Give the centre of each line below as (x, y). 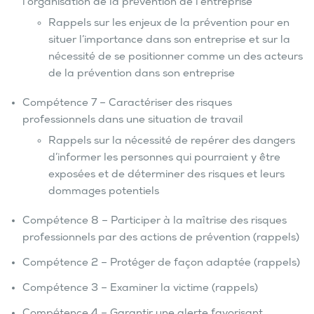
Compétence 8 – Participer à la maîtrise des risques (155, 222)
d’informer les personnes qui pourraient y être (164, 159)
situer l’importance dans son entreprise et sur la (169, 41)
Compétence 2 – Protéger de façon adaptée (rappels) (161, 264)
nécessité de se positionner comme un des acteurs (175, 58)
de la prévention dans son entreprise (141, 75)
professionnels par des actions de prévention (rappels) (161, 239)
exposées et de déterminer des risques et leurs (166, 176)
